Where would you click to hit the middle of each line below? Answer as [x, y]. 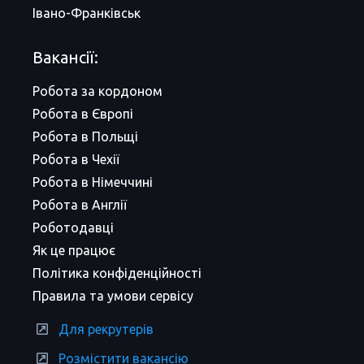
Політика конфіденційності [117, 273]
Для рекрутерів [106, 329]
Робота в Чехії [76, 159]
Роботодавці [73, 227]
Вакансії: [65, 57]
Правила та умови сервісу [113, 296]
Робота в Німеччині [93, 182]
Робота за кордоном [97, 91]
